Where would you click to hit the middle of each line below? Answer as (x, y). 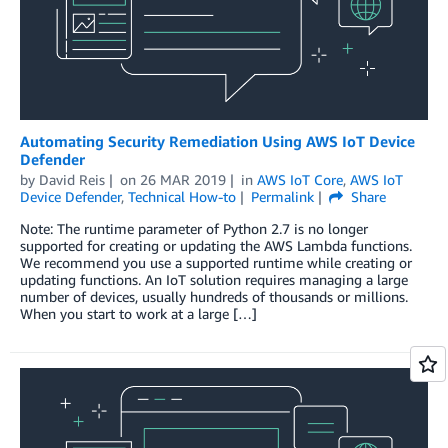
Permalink (282, 197)
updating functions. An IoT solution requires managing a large (214, 280)
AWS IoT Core (299, 180)
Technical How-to (182, 197)
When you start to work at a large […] (138, 314)
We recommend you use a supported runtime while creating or (216, 263)
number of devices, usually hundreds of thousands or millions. (214, 297)
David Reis (72, 180)
